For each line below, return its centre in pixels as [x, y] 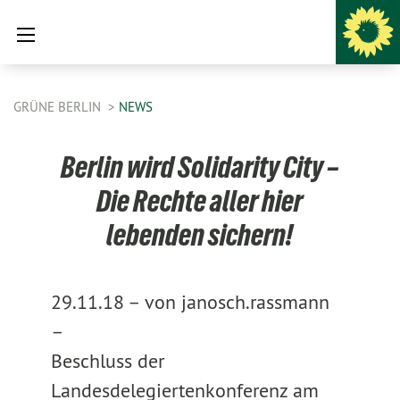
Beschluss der [107, 361]
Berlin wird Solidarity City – [200, 167]
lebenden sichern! [200, 235]
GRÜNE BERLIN [59, 107]
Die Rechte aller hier [200, 201]
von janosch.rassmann [237, 302]
